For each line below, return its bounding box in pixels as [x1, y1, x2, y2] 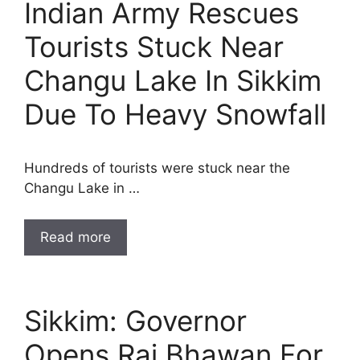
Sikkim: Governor [24, 303, 247, 337]
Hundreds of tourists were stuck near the [24, 160, 290, 176]
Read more [40, 228, 111, 245]
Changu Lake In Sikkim [24, 63, 321, 97]
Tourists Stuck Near [24, 30, 284, 63]
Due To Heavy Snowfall [24, 97, 326, 131]
